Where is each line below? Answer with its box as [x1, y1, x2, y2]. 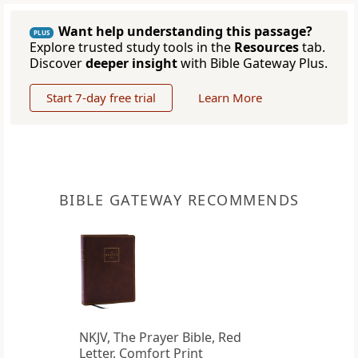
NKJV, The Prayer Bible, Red [79, 328, 241, 347]
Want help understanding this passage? [58, 22, 312, 41]
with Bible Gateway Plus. [177, 54, 328, 73]
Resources [234, 38, 299, 57]
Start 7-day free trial [46, 89, 156, 106]
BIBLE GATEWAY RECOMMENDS [58, 190, 300, 210]
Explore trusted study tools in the [30, 38, 234, 57]
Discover [30, 54, 86, 73]
